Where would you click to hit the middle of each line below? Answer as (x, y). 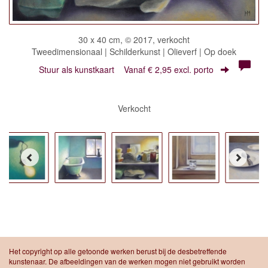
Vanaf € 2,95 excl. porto (169, 69)
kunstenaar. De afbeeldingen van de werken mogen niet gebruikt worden (127, 261)
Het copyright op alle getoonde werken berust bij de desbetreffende (118, 251)
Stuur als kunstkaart (81, 69)
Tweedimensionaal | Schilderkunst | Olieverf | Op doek (134, 51)
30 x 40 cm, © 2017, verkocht (134, 39)
